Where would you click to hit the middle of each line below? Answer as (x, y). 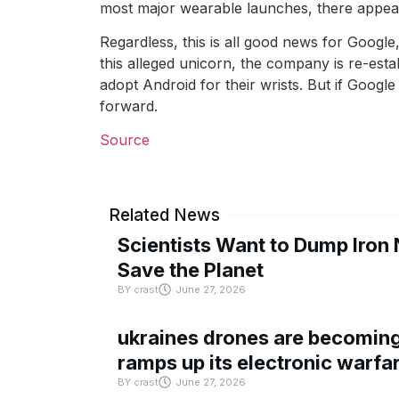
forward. (129, 106)
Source (125, 140)
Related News (164, 216)
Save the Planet (191, 270)
